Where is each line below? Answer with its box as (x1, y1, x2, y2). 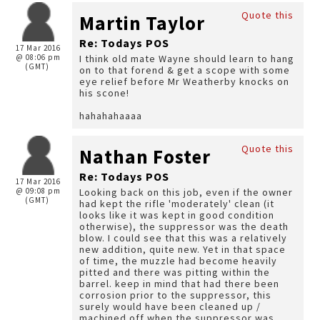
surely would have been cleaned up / (79, 300, 261, 313)
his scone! (79, 86, 132, 99)
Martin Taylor (79, 11, 205, 35)
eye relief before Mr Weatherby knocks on (79, 75, 289, 88)
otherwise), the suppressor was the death (79, 220, 289, 233)
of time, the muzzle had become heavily (79, 254, 277, 267)
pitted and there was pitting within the (79, 266, 270, 279)
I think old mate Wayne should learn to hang (79, 52, 294, 65)
